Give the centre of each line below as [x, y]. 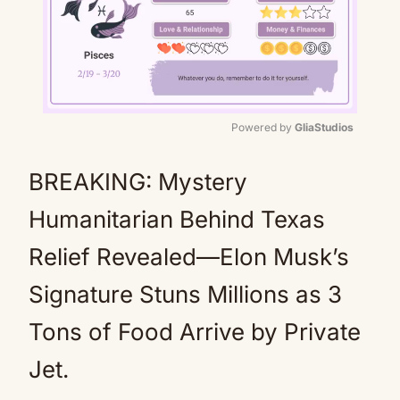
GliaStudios [324, 127]
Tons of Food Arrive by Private [195, 332]
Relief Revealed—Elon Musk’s [189, 257]
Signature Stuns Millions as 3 [185, 294]
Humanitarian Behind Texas [177, 219]
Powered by [263, 127]
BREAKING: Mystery [138, 182]
